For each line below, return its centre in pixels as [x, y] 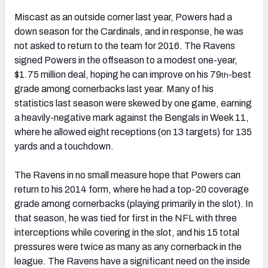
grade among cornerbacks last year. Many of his [114, 89]
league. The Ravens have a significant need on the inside [132, 261]
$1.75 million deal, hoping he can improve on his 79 [118, 74]
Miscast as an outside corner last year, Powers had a [123, 17]
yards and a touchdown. [64, 146]
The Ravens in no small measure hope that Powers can [127, 175]
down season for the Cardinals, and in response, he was [129, 31]
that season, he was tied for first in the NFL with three [126, 218]
